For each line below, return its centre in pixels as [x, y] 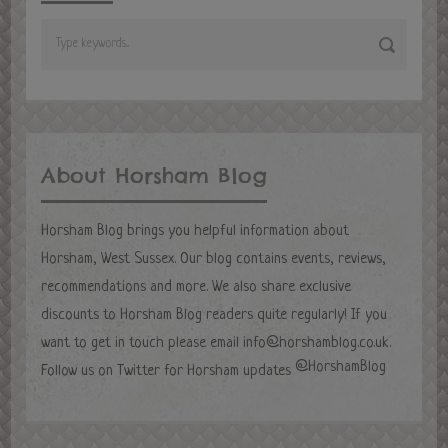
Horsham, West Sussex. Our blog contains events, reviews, [214, 260]
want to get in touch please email [142, 344]
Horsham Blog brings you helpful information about [195, 232]
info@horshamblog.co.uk [316, 344]
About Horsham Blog [154, 176]
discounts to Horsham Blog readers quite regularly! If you [214, 316]
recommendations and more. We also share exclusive [196, 288]
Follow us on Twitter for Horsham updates [168, 372]
